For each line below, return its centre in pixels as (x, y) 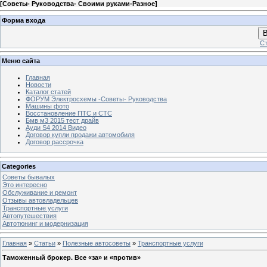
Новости (38, 84)
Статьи (45, 243)
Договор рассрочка (55, 142)
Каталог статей (48, 91)
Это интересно (25, 184)
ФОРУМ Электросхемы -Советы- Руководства (96, 99)
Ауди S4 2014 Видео (56, 127)
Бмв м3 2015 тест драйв (62, 120)
